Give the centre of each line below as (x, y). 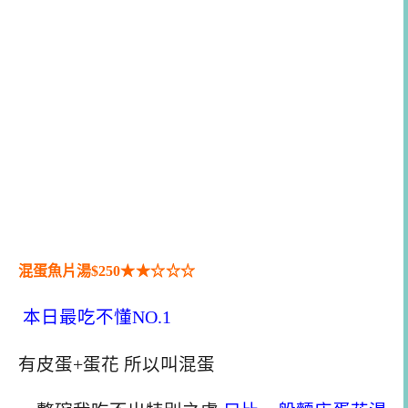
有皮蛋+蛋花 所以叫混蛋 (117, 364)
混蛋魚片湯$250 (69, 271)
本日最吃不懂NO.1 (95, 317)
